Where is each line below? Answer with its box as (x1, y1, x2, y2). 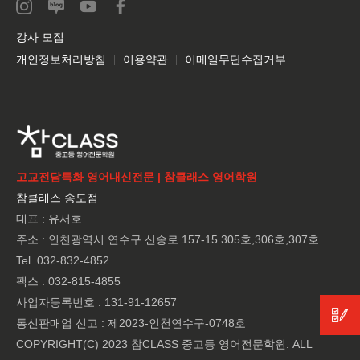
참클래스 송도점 (16, 191, 98, 205)
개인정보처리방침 (16, 53, 106, 67)
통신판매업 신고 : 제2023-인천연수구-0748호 (16, 317, 246, 330)
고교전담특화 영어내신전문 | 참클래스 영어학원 (16, 170, 257, 184)
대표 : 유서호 (16, 212, 82, 226)
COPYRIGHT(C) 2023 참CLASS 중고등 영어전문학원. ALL (16, 337, 312, 351)
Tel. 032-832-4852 (16, 254, 109, 268)
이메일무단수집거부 (185, 53, 286, 67)
